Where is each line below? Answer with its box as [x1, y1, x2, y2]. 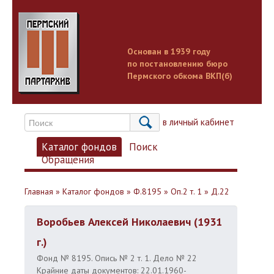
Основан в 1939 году [127, 46, 210, 57]
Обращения [42, 153, 94, 166]
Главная [24, 186, 53, 197]
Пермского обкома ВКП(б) [127, 70, 232, 81]
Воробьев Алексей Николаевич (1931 [37, 215, 222, 229]
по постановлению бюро [127, 58, 228, 69]
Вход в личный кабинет [139, 116, 234, 128]
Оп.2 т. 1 [171, 186, 202, 197]
